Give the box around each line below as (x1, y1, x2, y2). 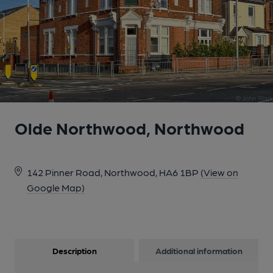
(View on (200, 166, 238, 178)
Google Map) (27, 182, 85, 193)
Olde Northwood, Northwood (15, 117, 244, 138)
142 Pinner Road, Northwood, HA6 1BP (27, 166, 199, 178)
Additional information (155, 246, 243, 255)
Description (52, 246, 97, 255)
